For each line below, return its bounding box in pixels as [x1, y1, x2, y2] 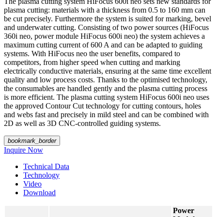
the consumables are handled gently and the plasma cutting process [4, 84, 207, 93]
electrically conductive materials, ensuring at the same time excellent [4, 66, 211, 75]
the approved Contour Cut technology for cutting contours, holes [4, 101, 201, 110]
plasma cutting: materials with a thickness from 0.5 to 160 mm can [4, 5, 205, 14]
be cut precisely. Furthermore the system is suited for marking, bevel [4, 14, 211, 23]
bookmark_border [8, 137, 56, 144]
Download [23, 188, 56, 197]
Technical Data [23, 162, 69, 170]
